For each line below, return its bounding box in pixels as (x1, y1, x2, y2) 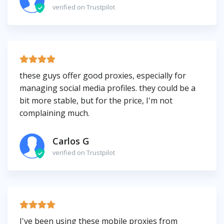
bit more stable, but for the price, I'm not (19, 95, 172, 106)
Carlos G (52, 134, 89, 147)
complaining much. (19, 107, 89, 119)
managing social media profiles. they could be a (19, 82, 195, 94)
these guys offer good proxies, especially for (19, 70, 186, 81)
